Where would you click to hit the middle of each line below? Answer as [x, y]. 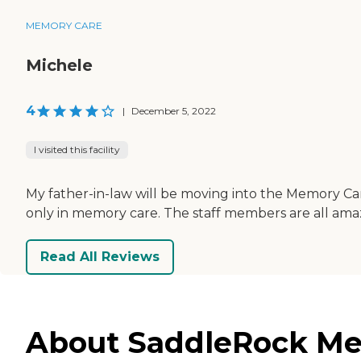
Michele [59, 65]
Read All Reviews [100, 257]
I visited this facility [77, 149]
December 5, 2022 [174, 110]
